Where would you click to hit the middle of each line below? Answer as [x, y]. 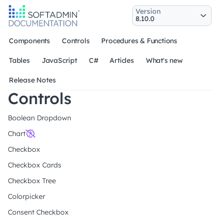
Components [29, 41]
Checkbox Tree [32, 181]
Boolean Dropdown [40, 118]
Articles [122, 60]
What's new [164, 60]
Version [148, 11]
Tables [19, 60]
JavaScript [59, 60]
